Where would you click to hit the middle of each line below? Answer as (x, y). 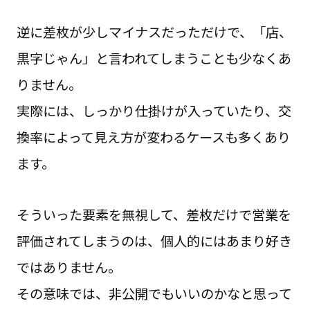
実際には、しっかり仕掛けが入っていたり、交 (154, 111)
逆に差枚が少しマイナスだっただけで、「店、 (154, 32)
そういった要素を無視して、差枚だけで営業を (154, 215)
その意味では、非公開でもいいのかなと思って (154, 294)
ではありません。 (69, 267)
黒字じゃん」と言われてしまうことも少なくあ (154, 58)
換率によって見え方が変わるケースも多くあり (153, 137)
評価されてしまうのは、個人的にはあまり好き (154, 241)
